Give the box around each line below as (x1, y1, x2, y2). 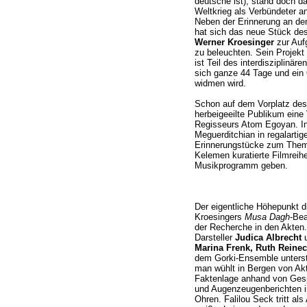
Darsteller (194, 232, 235, 243)
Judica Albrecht (234, 232, 302, 243)
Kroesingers (194, 212, 245, 223)
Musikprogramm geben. (194, 160, 288, 171)
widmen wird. (194, 78, 246, 89)
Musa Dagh (244, 212, 290, 223)
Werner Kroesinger (194, 37, 274, 48)
